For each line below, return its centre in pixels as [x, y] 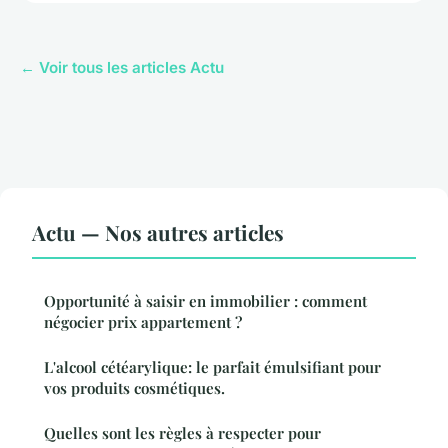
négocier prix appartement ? [143, 321]
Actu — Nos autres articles [158, 231]
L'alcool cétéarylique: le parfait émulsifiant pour [212, 366]
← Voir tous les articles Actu [122, 67]
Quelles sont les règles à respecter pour [182, 432]
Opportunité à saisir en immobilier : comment [205, 300]
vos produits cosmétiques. [134, 387]
